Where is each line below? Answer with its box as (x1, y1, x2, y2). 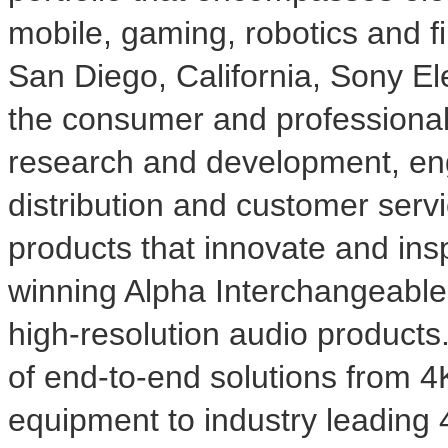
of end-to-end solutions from (8, 359, 420, 396)
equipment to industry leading (8, 402, 439, 439)
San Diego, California (8, 58, 312, 95)
